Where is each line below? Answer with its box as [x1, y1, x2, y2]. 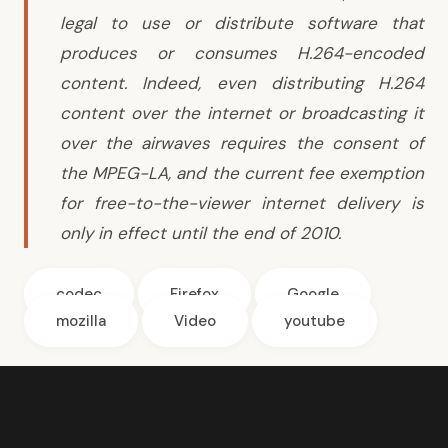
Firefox [170, 284, 219, 304]
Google [287, 284, 339, 304]
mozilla [56, 311, 106, 331]
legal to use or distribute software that [60, 12, 424, 34]
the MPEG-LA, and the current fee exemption [60, 162, 424, 184]
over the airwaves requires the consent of [60, 132, 424, 154]
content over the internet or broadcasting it [60, 102, 424, 124]
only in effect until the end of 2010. [60, 222, 341, 244]
